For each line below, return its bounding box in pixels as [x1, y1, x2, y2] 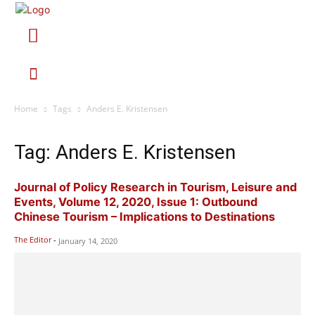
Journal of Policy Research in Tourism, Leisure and [14, 179, 297, 194]
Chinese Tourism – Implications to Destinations [14, 209, 275, 224]
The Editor [14, 233, 51, 245]
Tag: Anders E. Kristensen [14, 140, 236, 164]
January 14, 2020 [58, 235, 117, 246]
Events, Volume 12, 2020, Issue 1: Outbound [14, 194, 257, 209]
